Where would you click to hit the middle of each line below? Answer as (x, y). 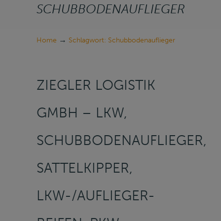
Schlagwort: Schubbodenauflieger (122, 40)
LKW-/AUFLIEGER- (96, 195)
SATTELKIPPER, (85, 168)
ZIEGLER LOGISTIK (96, 85)
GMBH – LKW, (82, 112)
